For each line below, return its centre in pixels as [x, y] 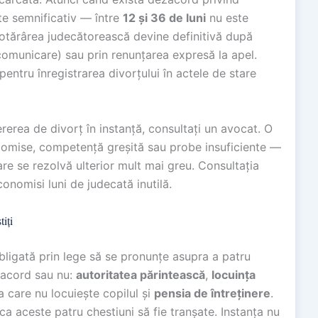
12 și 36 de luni [164, 18]
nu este [227, 18]
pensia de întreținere [212, 293]
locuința [234, 274]
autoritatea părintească [141, 274]
